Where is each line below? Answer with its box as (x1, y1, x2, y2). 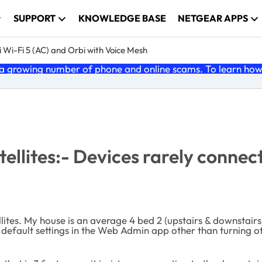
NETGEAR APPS (178, 12, 249, 24)
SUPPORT (13, 12, 56, 24)
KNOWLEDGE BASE (78, 12, 167, 24)
